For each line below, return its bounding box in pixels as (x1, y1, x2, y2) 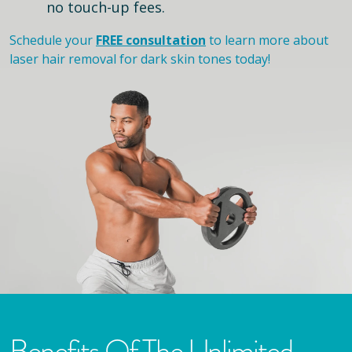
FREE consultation (96, 31, 206, 49)
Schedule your (9, 31, 96, 49)
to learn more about (206, 31, 328, 49)
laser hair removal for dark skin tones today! (9, 49, 270, 68)
